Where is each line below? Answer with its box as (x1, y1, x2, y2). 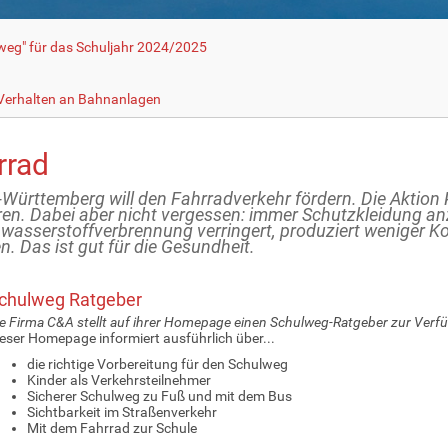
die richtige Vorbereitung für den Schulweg (26, 355, 288, 372)
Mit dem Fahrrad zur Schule (26, 419, 197, 436)
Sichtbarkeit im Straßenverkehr (26, 403, 217, 420)
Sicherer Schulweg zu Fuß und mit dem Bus (26, 387, 292, 404)
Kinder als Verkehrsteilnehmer (26, 371, 211, 388)
